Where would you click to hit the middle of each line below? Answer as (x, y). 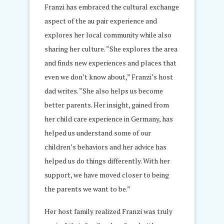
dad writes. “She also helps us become (104, 91)
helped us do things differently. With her (107, 161)
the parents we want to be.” (87, 189)
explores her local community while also (108, 35)
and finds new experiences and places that (110, 63)
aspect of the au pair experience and (101, 21)
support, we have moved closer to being (107, 175)
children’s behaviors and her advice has (105, 147)
